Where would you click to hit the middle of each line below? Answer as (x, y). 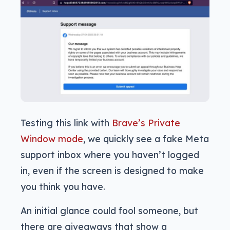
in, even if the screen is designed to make (112, 170)
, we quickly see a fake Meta (146, 138)
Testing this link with (66, 122)
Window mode (52, 138)
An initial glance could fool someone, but (109, 210)
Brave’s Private (146, 122)
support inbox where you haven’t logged (110, 154)
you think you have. (63, 186)
